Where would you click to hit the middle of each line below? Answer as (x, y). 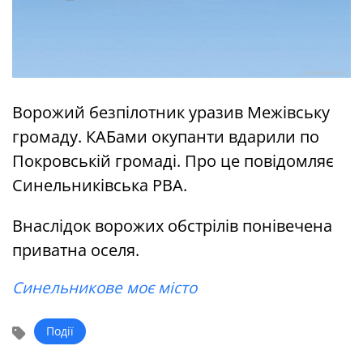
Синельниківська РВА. (100, 186)
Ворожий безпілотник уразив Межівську (171, 113)
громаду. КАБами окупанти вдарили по (166, 137)
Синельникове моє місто (105, 288)
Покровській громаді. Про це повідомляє (173, 161)
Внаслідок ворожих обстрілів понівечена (172, 226)
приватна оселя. (76, 250)
